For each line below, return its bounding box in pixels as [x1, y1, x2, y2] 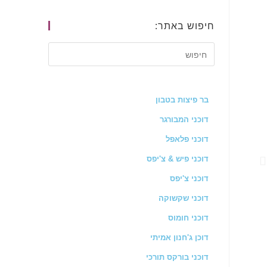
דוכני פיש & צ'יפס [147, 154, 209, 163]
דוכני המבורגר [160, 115, 209, 124]
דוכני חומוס [168, 213, 209, 222]
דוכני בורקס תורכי [146, 253, 209, 262]
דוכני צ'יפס [170, 174, 209, 183]
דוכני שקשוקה [159, 194, 209, 203]
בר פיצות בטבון [156, 95, 209, 104]
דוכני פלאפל [166, 135, 209, 144]
